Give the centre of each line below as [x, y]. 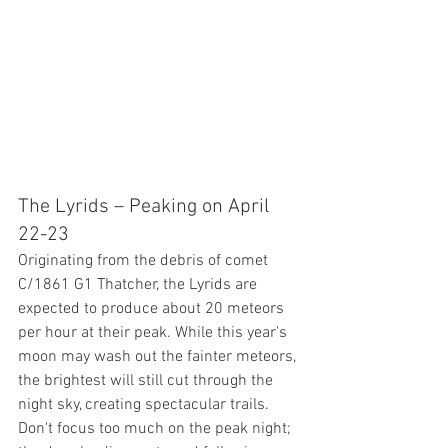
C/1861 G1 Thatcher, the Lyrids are [139, 285]
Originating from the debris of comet [145, 261]
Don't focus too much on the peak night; [156, 429]
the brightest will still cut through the [147, 381]
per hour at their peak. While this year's [156, 333]
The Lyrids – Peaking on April [146, 207]
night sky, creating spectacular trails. [145, 405]
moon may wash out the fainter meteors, [159, 357]
